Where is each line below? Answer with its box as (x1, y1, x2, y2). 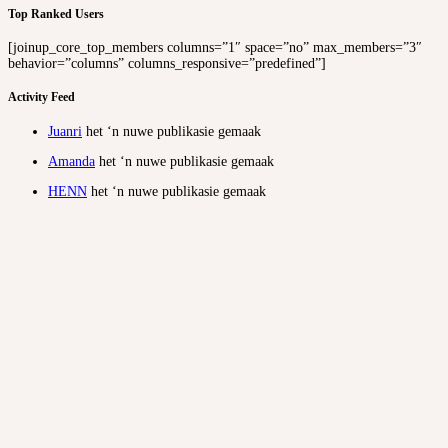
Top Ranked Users (8, 7, 104, 21)
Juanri (48, 123, 82, 139)
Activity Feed (8, 91, 75, 105)
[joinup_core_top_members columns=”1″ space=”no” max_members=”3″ (8, 39, 422, 55)
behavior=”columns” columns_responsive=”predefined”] (8, 55, 326, 71)
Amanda (48, 153, 95, 169)
